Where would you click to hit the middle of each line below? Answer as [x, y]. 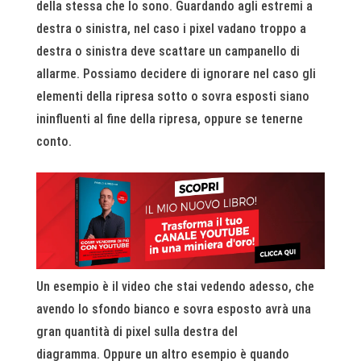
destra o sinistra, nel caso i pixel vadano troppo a [171, 29]
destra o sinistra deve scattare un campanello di [168, 52]
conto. [54, 142]
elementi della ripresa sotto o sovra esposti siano [172, 97]
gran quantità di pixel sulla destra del [137, 331]
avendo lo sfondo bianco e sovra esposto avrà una [173, 309]
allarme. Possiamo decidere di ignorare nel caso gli [176, 74]
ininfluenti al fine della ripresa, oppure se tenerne [169, 119]
